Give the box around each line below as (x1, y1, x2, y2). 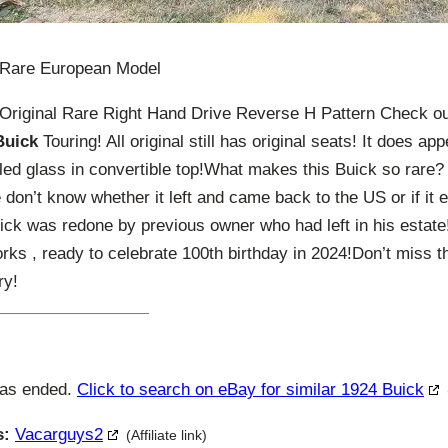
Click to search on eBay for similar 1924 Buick (77, 379, 424, 399)
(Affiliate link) (126, 426, 207, 443)
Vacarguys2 (15, 424, 103, 444)
